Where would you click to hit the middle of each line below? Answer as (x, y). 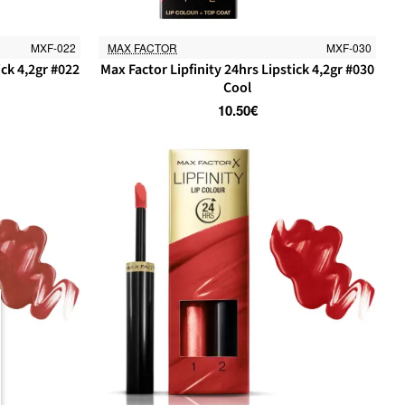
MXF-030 (348, 47)
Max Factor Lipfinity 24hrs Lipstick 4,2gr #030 (238, 69)
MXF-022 (54, 47)
